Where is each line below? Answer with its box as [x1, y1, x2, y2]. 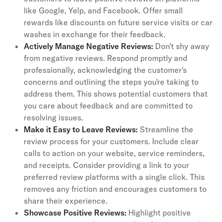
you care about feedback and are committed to [24, 100, 193, 111]
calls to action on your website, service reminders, [24, 148, 205, 158]
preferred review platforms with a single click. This [24, 171, 205, 182]
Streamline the [140, 124, 193, 134]
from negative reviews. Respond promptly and [24, 53, 187, 63]
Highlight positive [126, 207, 191, 218]
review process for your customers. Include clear [24, 136, 199, 146]
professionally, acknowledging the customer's [24, 64, 187, 75]
